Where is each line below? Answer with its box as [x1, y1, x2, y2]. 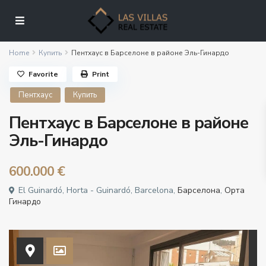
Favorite [28, 69, 59, 80]
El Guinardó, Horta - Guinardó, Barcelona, [16, 185, 178, 197]
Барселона [178, 185, 221, 197]
